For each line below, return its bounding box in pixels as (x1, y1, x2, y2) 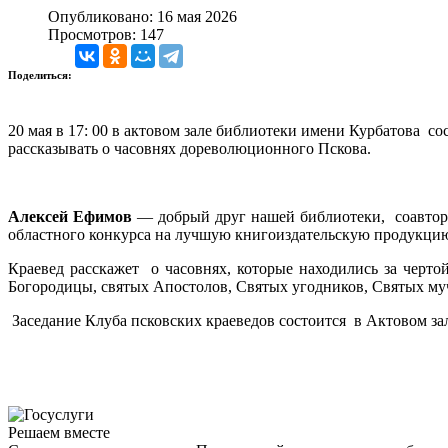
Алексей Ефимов (8, 207, 133, 225)
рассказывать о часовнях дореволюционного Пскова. (8, 139, 379, 157)
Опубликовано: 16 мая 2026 (48, 7, 237, 25)
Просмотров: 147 (48, 25, 164, 43)
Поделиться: (8, 68, 75, 81)
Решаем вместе (8, 423, 110, 441)
